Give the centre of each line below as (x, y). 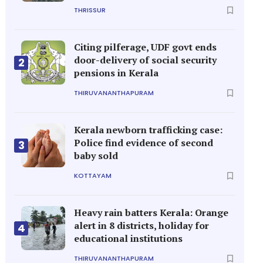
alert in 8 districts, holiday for (142, 225)
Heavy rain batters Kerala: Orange (151, 213)
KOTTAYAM (93, 175)
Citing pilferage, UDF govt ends (146, 47)
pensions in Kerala (117, 73)
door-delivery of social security (146, 60)
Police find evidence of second (144, 143)
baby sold (96, 156)
